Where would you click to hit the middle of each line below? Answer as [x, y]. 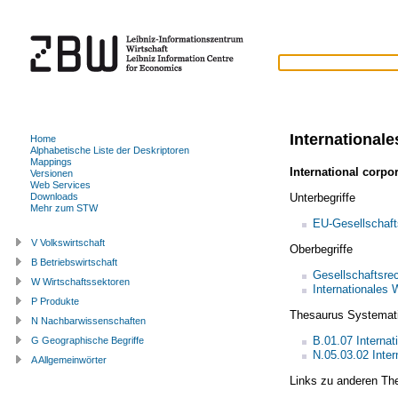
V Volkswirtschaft [68, 242]
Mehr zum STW [64, 207]
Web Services [60, 184]
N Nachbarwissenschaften [88, 320]
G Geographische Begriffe [88, 340]
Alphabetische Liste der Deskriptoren [110, 150]
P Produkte [55, 301]
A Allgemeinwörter [69, 359]
